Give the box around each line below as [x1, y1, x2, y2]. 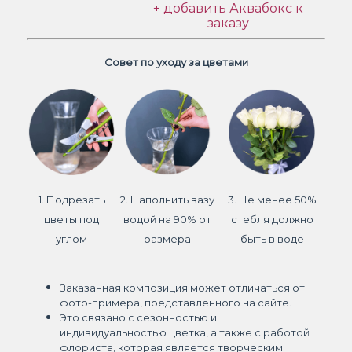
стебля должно [230, 212, 313, 225]
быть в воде [240, 232, 304, 245]
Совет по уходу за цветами [104, 55, 248, 68]
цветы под [44, 212, 99, 225]
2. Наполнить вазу [120, 192, 214, 206]
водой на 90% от [123, 212, 211, 225]
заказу [207, 15, 249, 31]
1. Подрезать [38, 192, 105, 206]
